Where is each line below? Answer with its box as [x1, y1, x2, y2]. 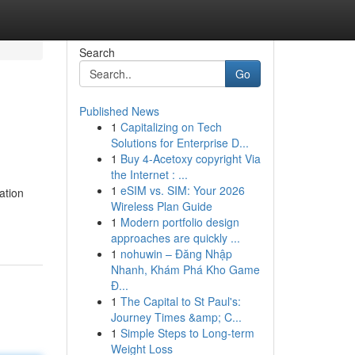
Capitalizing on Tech [120, 119, 222, 135]
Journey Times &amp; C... [110, 309, 242, 325]
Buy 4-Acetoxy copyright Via [120, 151, 261, 166]
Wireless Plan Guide [110, 198, 212, 214]
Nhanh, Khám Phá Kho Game [110, 261, 260, 277]
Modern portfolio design [120, 214, 239, 230]
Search [78, 44, 115, 60]
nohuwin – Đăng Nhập [120, 246, 232, 261]
